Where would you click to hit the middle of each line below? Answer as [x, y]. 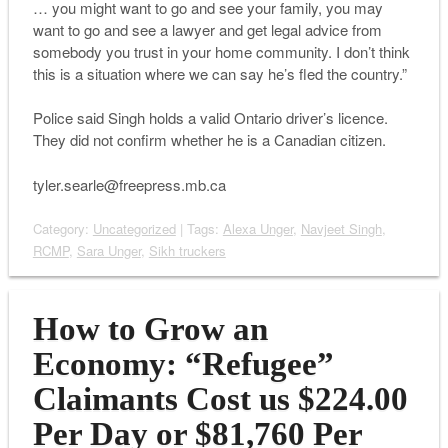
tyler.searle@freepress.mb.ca [129, 184]
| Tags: [199, 229]
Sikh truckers [187, 251]
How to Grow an [150, 329]
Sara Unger [108, 251]
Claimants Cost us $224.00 [220, 399]
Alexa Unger [257, 229]
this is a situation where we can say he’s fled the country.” [219, 73]
